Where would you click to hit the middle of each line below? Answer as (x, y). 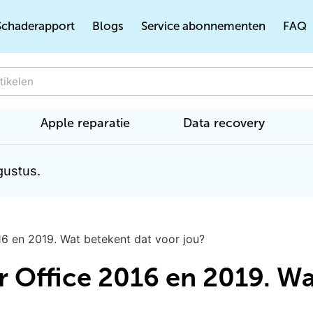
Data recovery (224, 123)
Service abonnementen (203, 26)
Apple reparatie (85, 123)
